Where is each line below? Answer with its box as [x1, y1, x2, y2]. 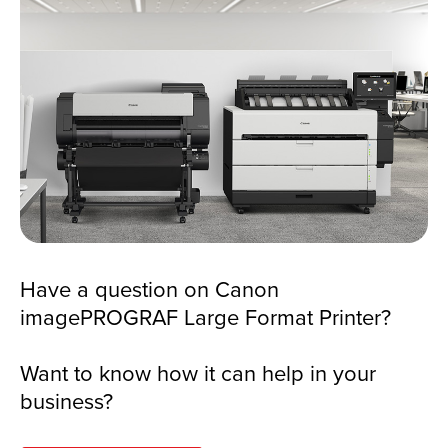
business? [20, 384, 113, 416]
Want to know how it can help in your [20, 356, 376, 388]
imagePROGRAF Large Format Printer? [20, 300, 391, 332]
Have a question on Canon [20, 272, 279, 304]
